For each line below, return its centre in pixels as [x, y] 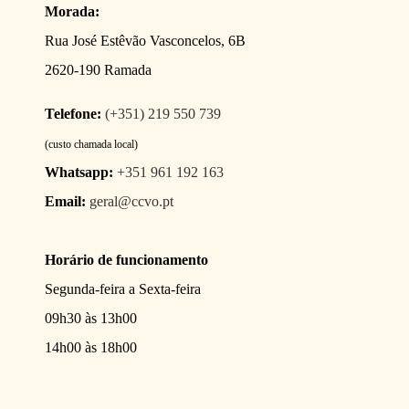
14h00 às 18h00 [91, 347]
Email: [66, 201]
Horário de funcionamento [127, 259]
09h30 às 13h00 [91, 318]
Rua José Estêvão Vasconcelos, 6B [146, 40]
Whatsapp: [79, 172]
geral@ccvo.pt [132, 201]
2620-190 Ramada [99, 69]
